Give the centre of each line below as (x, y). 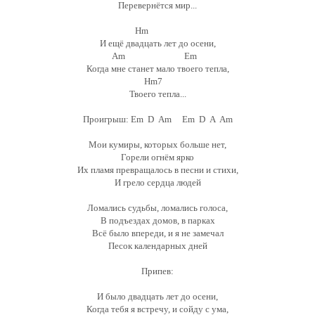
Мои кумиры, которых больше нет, (157, 144)
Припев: (157, 271)
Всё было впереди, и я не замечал (157, 233)
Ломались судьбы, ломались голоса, (157, 208)
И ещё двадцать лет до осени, (157, 43)
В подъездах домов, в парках (157, 220)
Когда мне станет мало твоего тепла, (157, 69)
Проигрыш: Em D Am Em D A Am (157, 119)
